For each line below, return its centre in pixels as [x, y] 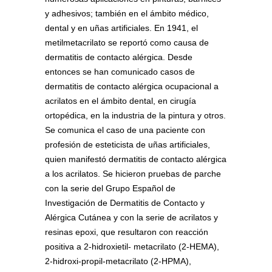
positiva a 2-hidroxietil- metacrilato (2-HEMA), [132, 247]
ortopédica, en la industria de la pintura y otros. [135, 116]
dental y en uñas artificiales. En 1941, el [121, 28]
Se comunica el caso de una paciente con [125, 130]
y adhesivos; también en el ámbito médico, [127, 14]
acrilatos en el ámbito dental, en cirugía [121, 101]
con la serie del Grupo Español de [110, 189]
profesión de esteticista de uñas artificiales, [127, 145]
